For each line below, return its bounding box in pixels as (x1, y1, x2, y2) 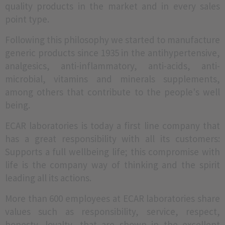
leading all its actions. (5, 172, 93, 184)
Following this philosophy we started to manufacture (5, 34, 220, 46)
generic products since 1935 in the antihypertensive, (5, 47, 220, 59)
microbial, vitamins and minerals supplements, (5, 73, 220, 85)
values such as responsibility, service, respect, (5, 205, 220, 217)
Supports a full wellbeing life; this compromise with (5, 146, 220, 158)
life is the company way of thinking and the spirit (5, 159, 220, 171)
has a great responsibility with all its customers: (5, 133, 220, 145)
